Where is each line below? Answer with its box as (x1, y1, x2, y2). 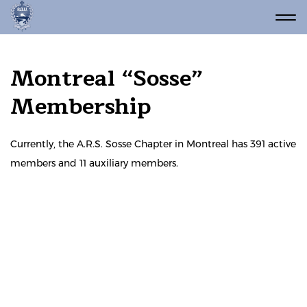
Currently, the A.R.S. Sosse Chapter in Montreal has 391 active (10, 138, 296, 150)
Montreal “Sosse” (10, 60, 203, 97)
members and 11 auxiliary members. (10, 157, 178, 169)
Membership (10, 88, 151, 125)
